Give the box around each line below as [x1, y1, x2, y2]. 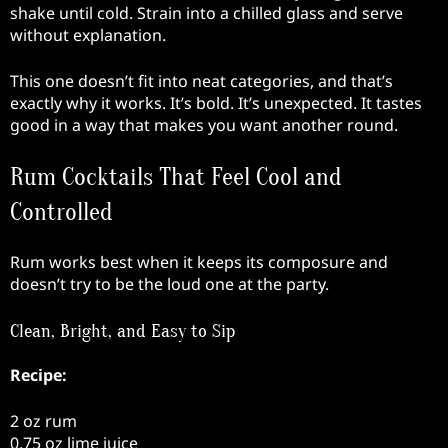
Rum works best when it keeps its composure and [10, 251, 388, 274]
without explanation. [10, 24, 166, 47]
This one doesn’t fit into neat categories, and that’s [10, 70, 393, 93]
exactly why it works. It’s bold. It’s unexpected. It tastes [10, 92, 422, 115]
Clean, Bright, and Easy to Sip [10, 321, 236, 343]
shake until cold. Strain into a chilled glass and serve [10, 2, 403, 25]
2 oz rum [10, 409, 77, 432]
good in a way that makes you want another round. [10, 114, 398, 137]
